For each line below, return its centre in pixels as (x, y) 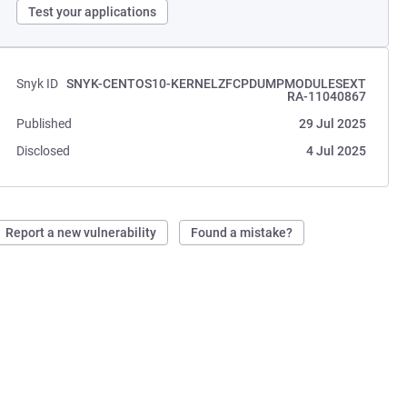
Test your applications (93, 12)
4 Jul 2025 (336, 151)
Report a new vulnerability (81, 233)
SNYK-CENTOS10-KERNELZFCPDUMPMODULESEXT (216, 84)
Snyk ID (38, 84)
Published (45, 124)
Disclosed (44, 151)
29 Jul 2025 (332, 124)
